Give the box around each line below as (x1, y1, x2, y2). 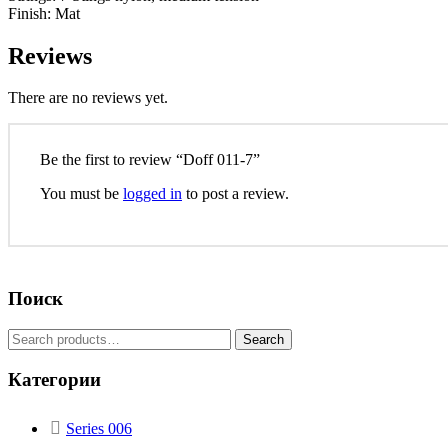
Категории (8, 368, 101, 390)
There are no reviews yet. (8, 89, 168, 107)
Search (243, 332, 284, 348)
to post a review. (182, 185, 289, 203)
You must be (40, 185, 123, 203)
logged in (123, 185, 182, 203)
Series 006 (66, 419, 132, 437)
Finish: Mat (8, 4, 80, 22)
